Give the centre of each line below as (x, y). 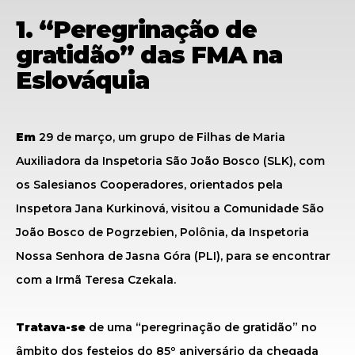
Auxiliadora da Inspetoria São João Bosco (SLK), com (170, 161)
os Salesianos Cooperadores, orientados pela (149, 185)
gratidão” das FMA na (149, 55)
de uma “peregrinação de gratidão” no (201, 327)
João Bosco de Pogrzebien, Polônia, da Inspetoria (162, 232)
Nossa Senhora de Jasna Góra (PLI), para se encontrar (173, 256)
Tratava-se (51, 327)
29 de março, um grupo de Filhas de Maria (162, 137)
